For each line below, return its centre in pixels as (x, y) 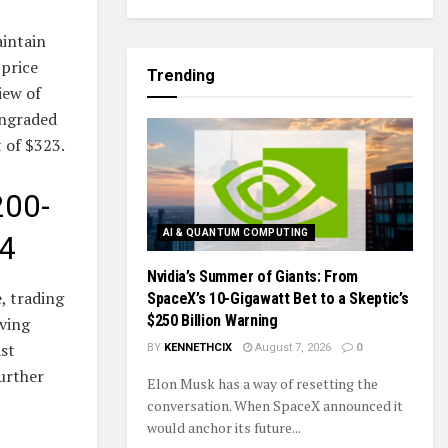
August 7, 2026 (291, 347)
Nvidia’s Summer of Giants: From (253, 276)
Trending (181, 75)
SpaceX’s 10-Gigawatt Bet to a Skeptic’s (278, 298)
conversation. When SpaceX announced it (275, 405)
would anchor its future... (224, 427)
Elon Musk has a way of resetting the (262, 383)
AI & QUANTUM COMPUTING (236, 232)
